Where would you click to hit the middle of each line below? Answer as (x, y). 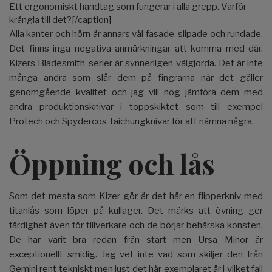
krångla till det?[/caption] (60, 20)
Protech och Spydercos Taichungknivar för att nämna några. (131, 121)
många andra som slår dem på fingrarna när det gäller (136, 77)
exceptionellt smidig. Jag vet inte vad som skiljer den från (136, 254)
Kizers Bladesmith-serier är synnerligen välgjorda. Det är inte (136, 63)
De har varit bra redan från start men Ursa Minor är (136, 240)
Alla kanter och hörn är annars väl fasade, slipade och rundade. (136, 34)
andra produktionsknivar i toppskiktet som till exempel (136, 107)
